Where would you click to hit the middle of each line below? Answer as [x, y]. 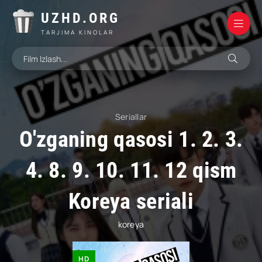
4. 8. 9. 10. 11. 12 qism [131, 170]
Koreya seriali [131, 201]
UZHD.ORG [80, 18]
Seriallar [131, 117]
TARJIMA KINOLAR [77, 32]
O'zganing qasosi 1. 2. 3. [131, 139]
